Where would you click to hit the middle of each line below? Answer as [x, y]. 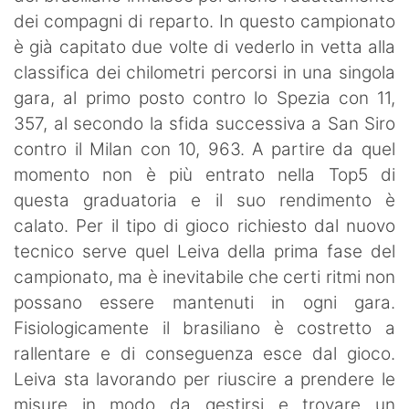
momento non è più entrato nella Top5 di [204, 174]
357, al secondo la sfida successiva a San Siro [204, 123]
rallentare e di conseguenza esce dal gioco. [204, 353]
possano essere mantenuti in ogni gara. [204, 302]
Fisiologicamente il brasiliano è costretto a [204, 328]
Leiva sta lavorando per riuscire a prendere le [204, 379]
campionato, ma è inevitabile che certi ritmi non [204, 277]
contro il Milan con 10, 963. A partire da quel [204, 149]
